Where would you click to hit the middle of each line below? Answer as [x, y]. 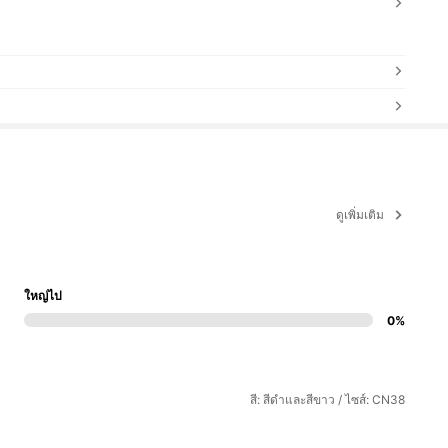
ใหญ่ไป [42, 296]
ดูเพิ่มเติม [359, 214]
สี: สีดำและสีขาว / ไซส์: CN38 [327, 400]
